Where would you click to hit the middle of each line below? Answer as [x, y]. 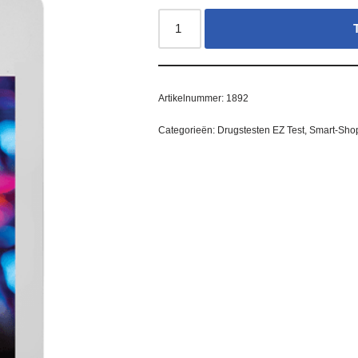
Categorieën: [187, 130]
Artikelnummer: [192, 98]
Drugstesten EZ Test [261, 130]
